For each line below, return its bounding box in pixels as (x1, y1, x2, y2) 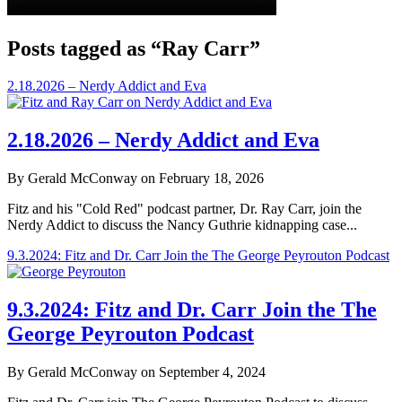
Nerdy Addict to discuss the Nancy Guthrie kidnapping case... (7, 217, 357, 233)
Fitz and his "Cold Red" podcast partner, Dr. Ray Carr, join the (7, 201, 362, 217)
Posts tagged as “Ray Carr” (7, 36, 260, 60)
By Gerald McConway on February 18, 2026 (7, 170, 264, 187)
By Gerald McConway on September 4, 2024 (7, 364, 266, 380)
